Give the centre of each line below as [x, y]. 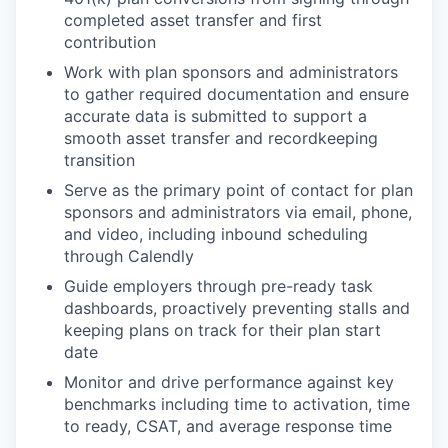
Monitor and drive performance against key [229, 382]
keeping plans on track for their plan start [222, 330]
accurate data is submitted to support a [215, 116]
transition [99, 160]
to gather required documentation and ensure [236, 94]
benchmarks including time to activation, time [237, 404]
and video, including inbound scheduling [216, 234]
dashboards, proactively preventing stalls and [237, 308]
